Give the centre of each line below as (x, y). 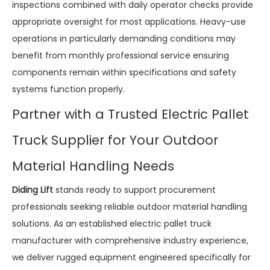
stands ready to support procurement (134, 190)
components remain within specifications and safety (124, 72)
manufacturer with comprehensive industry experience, (130, 240)
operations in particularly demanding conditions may (124, 38)
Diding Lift (33, 190)
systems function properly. (68, 89)
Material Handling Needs (93, 166)
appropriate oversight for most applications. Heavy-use (129, 21)
